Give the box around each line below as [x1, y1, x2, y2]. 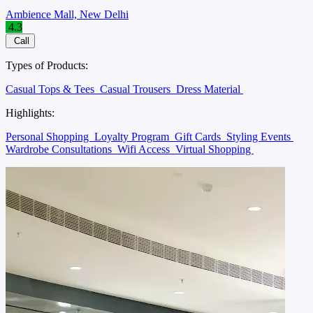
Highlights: [6, 106, 54, 119]
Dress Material [176, 82, 243, 95]
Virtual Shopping [175, 143, 254, 155]
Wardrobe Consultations [6, 143, 115, 155]
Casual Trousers [100, 82, 173, 95]
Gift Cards [175, 130, 224, 143]
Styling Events [226, 130, 293, 143]
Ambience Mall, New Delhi [6, 8, 129, 20]
